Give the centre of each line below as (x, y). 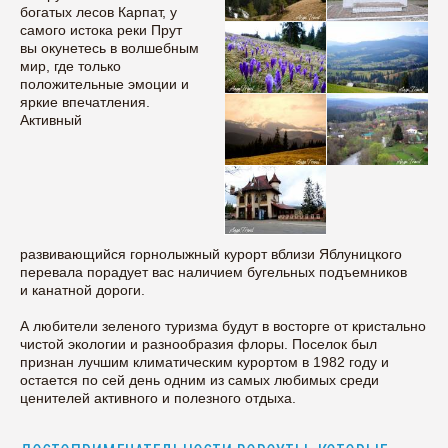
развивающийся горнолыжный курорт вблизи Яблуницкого (211, 253)
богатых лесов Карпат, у (98, 12)
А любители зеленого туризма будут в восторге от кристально (223, 325)
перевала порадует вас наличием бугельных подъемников (213, 271)
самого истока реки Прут (101, 30)
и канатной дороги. (82, 289)
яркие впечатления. (85, 102)
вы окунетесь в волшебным (109, 48)
